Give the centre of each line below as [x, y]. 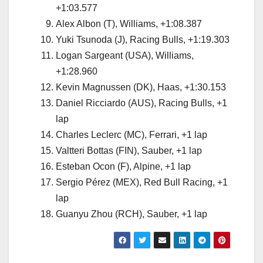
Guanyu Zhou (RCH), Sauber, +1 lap [131, 214]
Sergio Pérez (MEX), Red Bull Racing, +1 [142, 183]
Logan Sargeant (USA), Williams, [125, 56]
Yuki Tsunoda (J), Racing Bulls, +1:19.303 [143, 40]
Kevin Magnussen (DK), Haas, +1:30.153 [141, 87]
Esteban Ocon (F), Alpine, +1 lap [123, 167]
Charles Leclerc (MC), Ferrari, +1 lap [131, 135]
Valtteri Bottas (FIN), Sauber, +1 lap [129, 151]
